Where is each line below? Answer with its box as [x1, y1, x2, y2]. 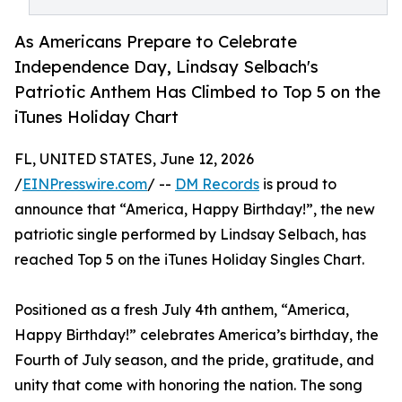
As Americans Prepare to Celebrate [14, 31, 297, 52]
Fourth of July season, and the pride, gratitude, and [14, 351, 374, 370]
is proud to [259, 175, 336, 194]
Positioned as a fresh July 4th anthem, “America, [14, 301, 349, 319]
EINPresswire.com [22, 175, 147, 194]
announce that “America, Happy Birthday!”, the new [14, 200, 375, 219]
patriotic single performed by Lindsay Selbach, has [14, 225, 366, 244]
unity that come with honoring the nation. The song [14, 376, 363, 395]
